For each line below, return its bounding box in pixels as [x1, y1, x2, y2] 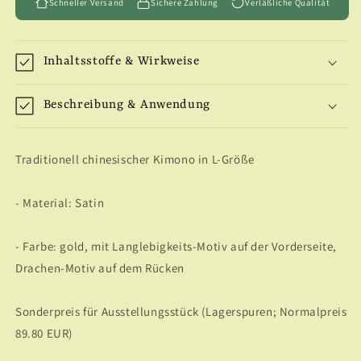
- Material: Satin [15, 194, 105, 210]
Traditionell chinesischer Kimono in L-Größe [15, 151, 255, 167]
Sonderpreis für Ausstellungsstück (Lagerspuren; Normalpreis [15, 303, 347, 319]
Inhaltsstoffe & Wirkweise [43, 53, 200, 68]
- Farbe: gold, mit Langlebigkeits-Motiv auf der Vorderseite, [15, 238, 338, 254]
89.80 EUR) [15, 325, 73, 341]
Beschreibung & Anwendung [43, 97, 211, 112]
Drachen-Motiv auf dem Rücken [15, 259, 185, 276]
